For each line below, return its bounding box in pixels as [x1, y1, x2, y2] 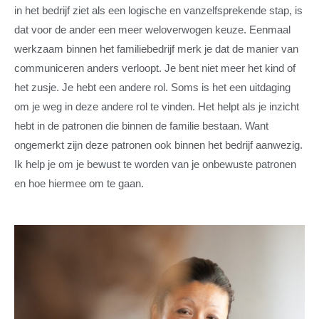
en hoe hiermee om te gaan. [14, 178, 144, 190]
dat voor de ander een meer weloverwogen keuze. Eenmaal [14, 24, 291, 36]
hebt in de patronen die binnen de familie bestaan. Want [14, 120, 268, 132]
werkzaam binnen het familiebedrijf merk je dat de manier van [14, 43, 298, 56]
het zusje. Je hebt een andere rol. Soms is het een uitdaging [14, 82, 291, 94]
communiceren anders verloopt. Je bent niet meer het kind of [14, 63, 296, 75]
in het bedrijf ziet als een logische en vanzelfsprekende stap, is [14, 5, 303, 17]
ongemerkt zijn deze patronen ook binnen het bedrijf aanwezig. [14, 140, 303, 152]
